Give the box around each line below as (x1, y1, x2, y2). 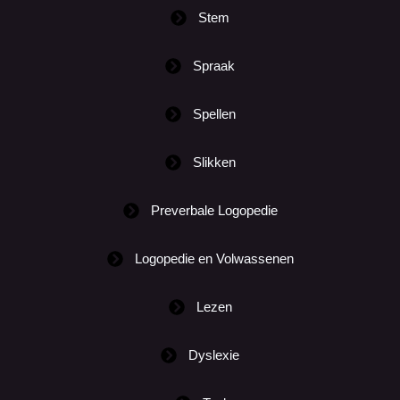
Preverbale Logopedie (150, 203, 278, 218)
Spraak (193, 58, 235, 73)
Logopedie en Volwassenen (134, 251, 294, 266)
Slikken (192, 154, 236, 170)
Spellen (192, 106, 236, 121)
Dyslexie (188, 347, 239, 362)
